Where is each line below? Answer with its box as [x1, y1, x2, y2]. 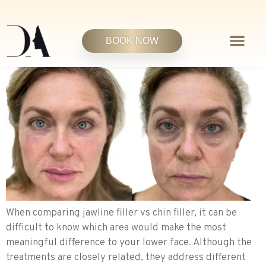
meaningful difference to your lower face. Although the [6, 236, 252, 249]
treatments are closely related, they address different [6, 251, 246, 264]
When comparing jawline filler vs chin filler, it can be [6, 206, 237, 220]
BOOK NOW [106, 35, 159, 46]
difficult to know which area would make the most [6, 221, 226, 235]
